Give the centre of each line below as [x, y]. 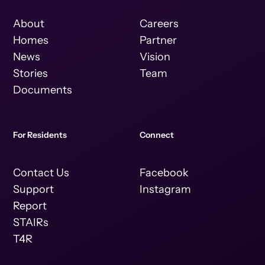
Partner [158, 41]
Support [34, 190]
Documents [43, 90]
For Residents [40, 135]
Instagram [165, 190]
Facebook [164, 173]
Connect [157, 135]
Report [30, 206]
